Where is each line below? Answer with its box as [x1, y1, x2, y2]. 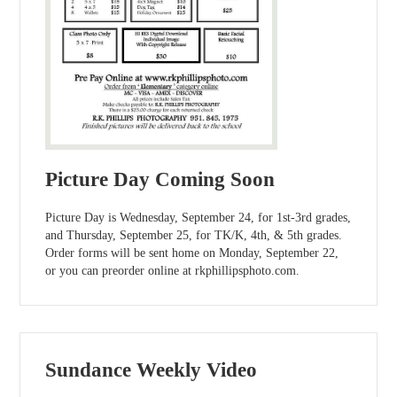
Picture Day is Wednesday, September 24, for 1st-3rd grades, [45, 211, 352, 225]
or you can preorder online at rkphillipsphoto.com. [45, 264, 300, 278]
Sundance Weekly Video [45, 358, 258, 381]
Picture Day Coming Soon [45, 167, 276, 191]
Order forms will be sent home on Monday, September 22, [45, 246, 339, 261]
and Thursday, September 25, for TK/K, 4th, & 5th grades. [45, 229, 343, 243]
